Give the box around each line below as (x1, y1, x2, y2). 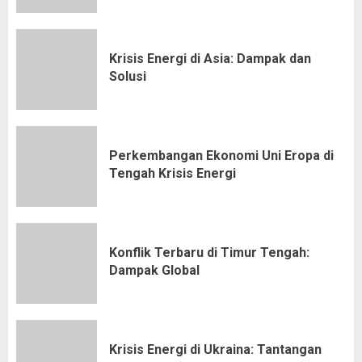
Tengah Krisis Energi (109, 165, 236, 181)
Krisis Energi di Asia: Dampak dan (109, 50, 311, 66)
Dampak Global (109, 262, 200, 278)
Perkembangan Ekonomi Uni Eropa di (109, 147, 334, 163)
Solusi (109, 68, 146, 84)
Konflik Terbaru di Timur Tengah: (109, 244, 309, 260)
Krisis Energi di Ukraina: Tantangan (109, 341, 322, 357)
